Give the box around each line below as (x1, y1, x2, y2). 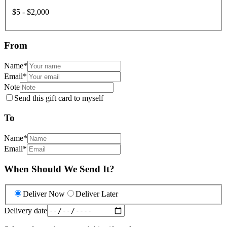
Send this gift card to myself (14, 94, 103, 103)
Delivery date (4, 206, 47, 215)
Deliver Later (75, 189, 118, 198)
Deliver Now (23, 189, 65, 198)
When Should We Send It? (4, 164, 115, 175)
